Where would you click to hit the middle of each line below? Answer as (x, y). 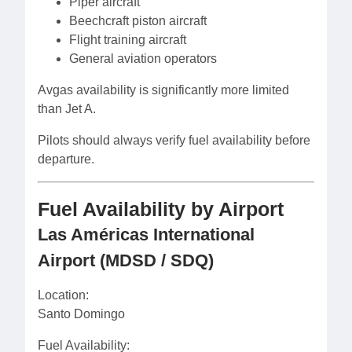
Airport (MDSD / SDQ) (126, 260)
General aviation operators (143, 59)
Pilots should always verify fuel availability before (174, 141)
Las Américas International (146, 235)
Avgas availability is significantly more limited (163, 90)
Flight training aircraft (128, 40)
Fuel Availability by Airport (161, 209)
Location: (63, 295)
